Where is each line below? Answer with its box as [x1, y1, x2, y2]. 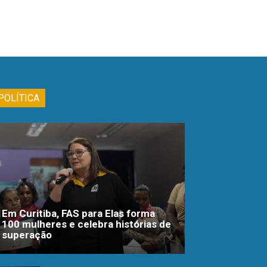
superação [2, 228, 52, 241]
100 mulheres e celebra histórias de [2, 218, 171, 230]
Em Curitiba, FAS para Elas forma [2, 207, 155, 219]
